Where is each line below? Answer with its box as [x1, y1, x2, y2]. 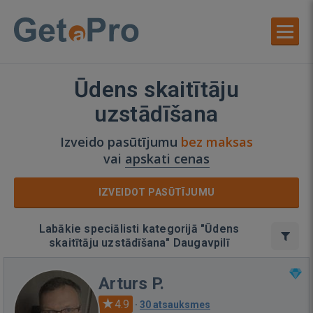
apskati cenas [125, 150, 210, 167]
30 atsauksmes [140, 299, 210, 310]
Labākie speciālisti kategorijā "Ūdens [38, 222, 240, 235]
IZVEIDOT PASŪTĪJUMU [98, 187, 215, 198]
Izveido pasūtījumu [60, 133, 181, 150]
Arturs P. [99, 274, 164, 293]
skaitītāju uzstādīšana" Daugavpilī [49, 236, 229, 249]
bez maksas [181, 133, 253, 150]
